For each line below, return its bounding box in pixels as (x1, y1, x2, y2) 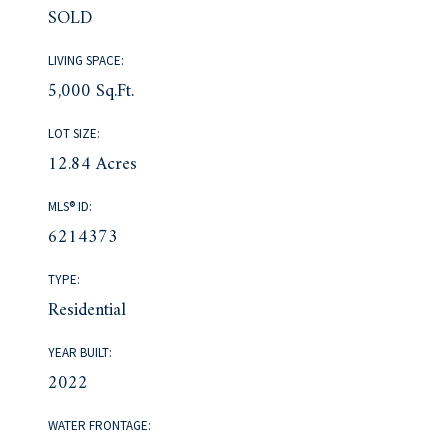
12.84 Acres (48, 148, 138, 180)
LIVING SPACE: (48, 51, 125, 69)
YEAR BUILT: (48, 343, 113, 361)
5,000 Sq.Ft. (48, 75, 135, 107)
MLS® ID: (48, 197, 93, 215)
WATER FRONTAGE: (48, 416, 152, 434)
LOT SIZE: (48, 124, 101, 142)
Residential (48, 294, 127, 326)
